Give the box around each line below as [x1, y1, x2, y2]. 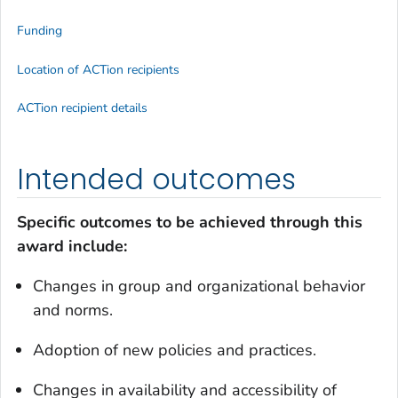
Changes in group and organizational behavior [33, 275, 365, 297]
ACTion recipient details [17, 99, 147, 117]
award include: [17, 235, 127, 257]
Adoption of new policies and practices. [33, 338, 316, 361]
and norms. [33, 298, 113, 321]
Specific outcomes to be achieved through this [17, 211, 362, 233]
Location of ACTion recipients [17, 60, 179, 78]
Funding [17, 22, 62, 40]
